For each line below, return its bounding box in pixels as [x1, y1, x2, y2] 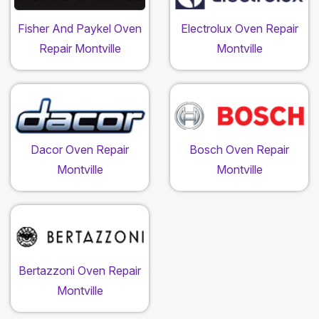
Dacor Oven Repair [31, 142, 129, 157]
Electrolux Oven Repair [180, 21, 298, 36]
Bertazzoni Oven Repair [19, 263, 141, 278]
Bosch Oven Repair [189, 142, 289, 157]
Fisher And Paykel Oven [18, 21, 142, 36]
